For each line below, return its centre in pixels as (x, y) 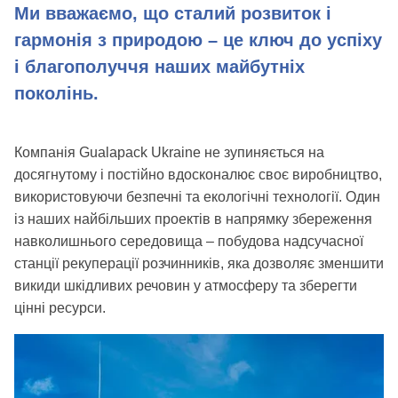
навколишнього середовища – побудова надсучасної (189, 241)
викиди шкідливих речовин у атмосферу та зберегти (186, 286)
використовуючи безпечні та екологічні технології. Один (197, 197)
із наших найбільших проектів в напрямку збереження (193, 219)
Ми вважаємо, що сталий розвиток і (173, 13)
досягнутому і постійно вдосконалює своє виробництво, (198, 175)
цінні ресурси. (60, 308)
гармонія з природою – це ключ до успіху (198, 40)
